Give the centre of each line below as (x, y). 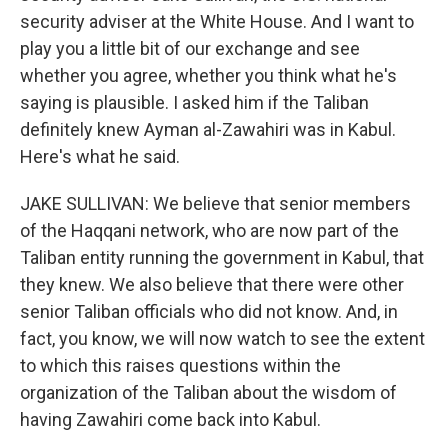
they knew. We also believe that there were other (212, 284)
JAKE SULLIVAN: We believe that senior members (215, 203)
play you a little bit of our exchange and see (190, 48)
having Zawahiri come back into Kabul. (170, 419)
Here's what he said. (100, 156)
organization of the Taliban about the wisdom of (208, 392)
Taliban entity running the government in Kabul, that (222, 257)
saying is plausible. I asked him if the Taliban (194, 102)
